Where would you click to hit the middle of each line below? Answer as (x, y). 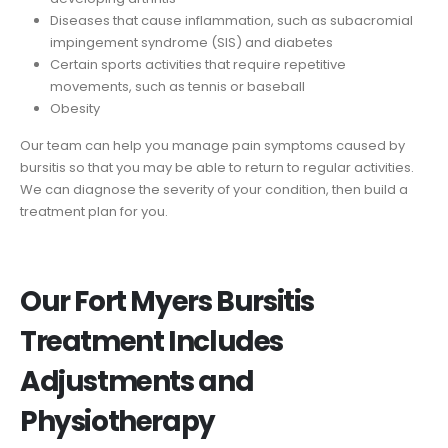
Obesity (74, 108)
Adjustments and (137, 381)
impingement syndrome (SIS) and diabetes (191, 42)
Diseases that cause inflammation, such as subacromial (231, 20)
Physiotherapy (117, 421)
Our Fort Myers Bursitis (167, 301)
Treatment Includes (151, 341)
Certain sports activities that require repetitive (197, 64)
